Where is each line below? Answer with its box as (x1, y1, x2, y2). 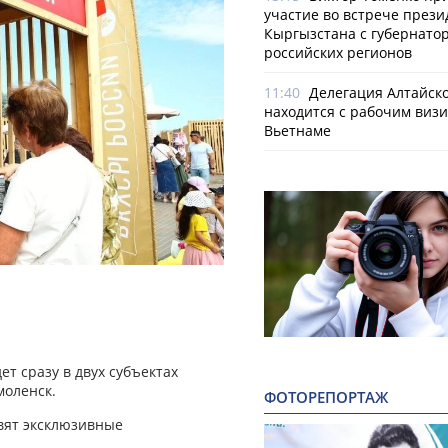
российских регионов (264, 43, 412, 62)
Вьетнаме (264, 121, 331, 140)
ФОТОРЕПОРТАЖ (264, 387, 388, 409)
